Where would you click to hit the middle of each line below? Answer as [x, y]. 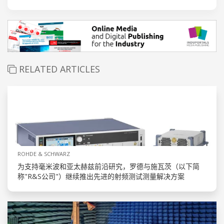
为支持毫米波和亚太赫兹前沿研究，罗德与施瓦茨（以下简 [108, 166]
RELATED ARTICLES [58, 69]
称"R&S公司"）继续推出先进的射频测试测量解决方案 [101, 176]
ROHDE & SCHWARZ [44, 154]
